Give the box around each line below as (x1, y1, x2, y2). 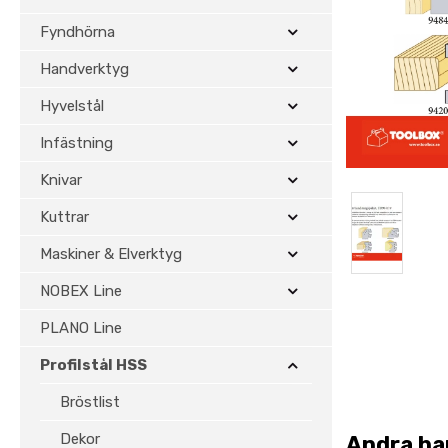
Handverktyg (40, 60, 129, 78)
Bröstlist (60, 393, 120, 411)
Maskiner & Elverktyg (40, 245, 182, 263)
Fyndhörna (40, 23, 115, 41)
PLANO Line (40, 319, 122, 337)
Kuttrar (40, 208, 89, 226)
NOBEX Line (40, 282, 122, 300)
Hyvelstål (40, 97, 104, 115)
